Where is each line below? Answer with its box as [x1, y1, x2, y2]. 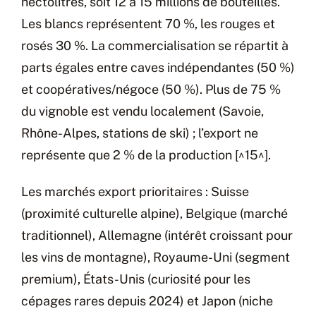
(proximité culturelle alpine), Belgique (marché [21, 205, 288, 221]
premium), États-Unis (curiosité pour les [21, 271, 250, 286]
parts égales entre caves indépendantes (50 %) [21, 59, 295, 75]
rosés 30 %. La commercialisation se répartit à [21, 37, 288, 53]
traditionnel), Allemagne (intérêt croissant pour [21, 227, 293, 243]
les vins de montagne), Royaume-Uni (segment [21, 249, 290, 265]
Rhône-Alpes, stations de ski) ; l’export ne [21, 125, 258, 140]
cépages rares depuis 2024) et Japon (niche [21, 293, 273, 308]
